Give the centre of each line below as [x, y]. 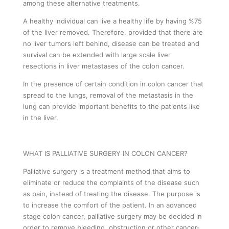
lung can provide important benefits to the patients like [111, 106]
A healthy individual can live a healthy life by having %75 [112, 21]
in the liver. [41, 117]
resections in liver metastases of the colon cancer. [104, 66]
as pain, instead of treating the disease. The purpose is [112, 193]
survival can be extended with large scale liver [97, 54]
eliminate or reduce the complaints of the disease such [111, 182]
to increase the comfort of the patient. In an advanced [110, 205]
